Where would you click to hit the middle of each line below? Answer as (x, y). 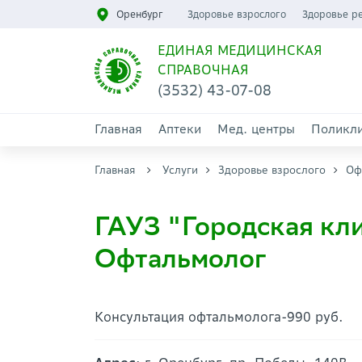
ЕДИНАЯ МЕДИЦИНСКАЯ (240, 50)
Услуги (180, 170)
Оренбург (139, 14)
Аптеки (180, 129)
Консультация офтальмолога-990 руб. (219, 317)
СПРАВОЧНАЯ (203, 69)
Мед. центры (256, 129)
